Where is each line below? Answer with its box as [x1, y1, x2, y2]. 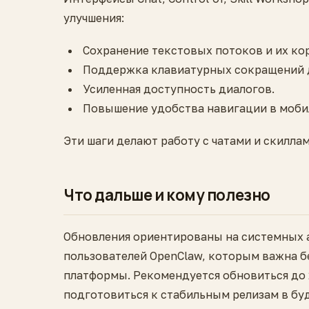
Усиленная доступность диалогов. [83, 82, 275, 97]
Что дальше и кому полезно [63, 184, 270, 206]
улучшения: [63, 10, 124, 25]
